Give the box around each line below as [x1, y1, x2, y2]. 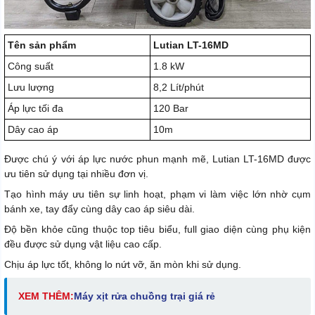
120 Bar [153, 103, 188, 115]
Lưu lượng [8, 82, 54, 94]
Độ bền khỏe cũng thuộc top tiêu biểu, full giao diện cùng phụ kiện [4, 224, 311, 236]
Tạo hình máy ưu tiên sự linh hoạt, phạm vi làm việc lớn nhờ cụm [4, 188, 311, 200]
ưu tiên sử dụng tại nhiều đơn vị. [4, 168, 148, 180]
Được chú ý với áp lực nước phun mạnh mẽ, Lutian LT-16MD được [4, 153, 311, 165]
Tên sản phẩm [8, 39, 76, 51]
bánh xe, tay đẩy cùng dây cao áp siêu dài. [4, 203, 195, 215]
